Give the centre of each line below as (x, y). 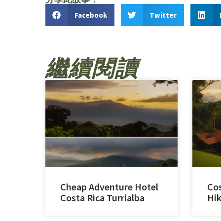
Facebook (91, 15)
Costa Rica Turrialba (102, 197)
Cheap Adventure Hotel (109, 186)
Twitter (163, 15)
